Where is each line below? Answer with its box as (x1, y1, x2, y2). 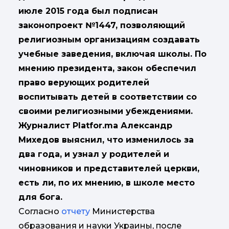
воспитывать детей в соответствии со (18, 92, 197, 102)
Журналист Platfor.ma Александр (18, 121, 172, 131)
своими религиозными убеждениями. (18, 106, 193, 117)
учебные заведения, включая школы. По (18, 49, 207, 59)
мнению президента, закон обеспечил (18, 63, 196, 74)
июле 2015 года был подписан (18, 6, 158, 16)
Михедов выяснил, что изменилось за (18, 135, 194, 145)
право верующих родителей (18, 78, 149, 88)
